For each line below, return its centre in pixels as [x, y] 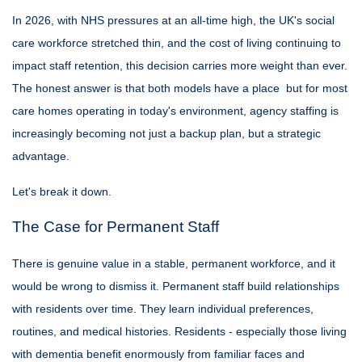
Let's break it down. [62, 192]
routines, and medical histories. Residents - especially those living [179, 331]
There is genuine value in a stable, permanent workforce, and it [174, 263]
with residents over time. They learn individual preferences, [163, 309]
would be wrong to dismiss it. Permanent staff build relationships [176, 286]
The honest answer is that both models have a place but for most [180, 88]
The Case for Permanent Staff [116, 227]
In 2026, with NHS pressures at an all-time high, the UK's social [173, 20]
